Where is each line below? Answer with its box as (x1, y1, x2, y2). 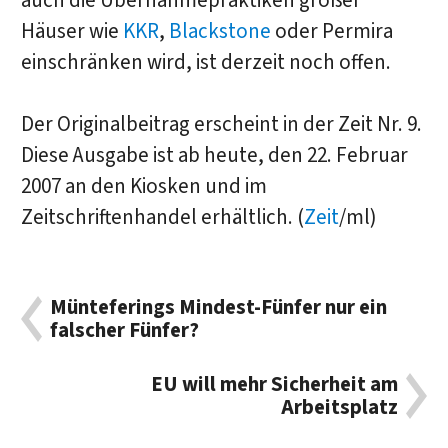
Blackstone (168, 16, 271, 46)
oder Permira (270, 16, 393, 46)
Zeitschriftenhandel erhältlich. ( (20, 203, 304, 233)
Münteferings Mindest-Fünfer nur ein (50, 293, 388, 323)
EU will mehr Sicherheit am (150, 370, 398, 400)
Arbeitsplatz (280, 393, 398, 423)
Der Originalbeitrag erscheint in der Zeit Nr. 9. (20, 110, 422, 140)
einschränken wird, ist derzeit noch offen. (20, 47, 391, 77)
